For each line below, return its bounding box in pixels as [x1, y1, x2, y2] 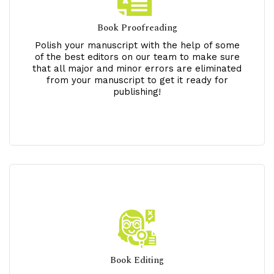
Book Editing [110, 253, 164, 267]
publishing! [113, 86, 161, 97]
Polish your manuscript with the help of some [34, 39, 240, 51]
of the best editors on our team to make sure [34, 51, 240, 62]
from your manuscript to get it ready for [46, 74, 228, 86]
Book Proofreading [97, 20, 177, 35]
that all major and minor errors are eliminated [32, 62, 242, 74]
